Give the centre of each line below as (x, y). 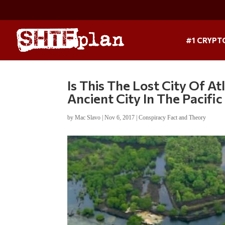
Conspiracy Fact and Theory (173, 117)
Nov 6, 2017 (120, 117)
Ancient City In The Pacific (145, 98)
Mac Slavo (88, 117)
